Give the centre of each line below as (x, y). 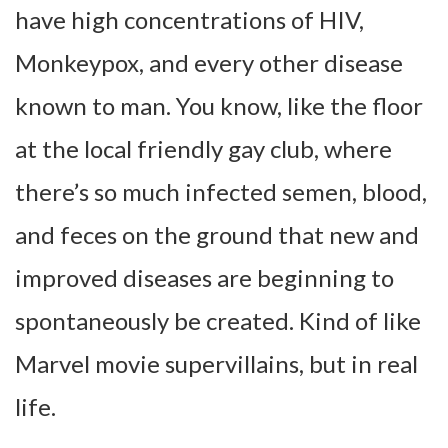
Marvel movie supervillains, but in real (216, 364)
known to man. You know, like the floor (219, 106)
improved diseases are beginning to (204, 278)
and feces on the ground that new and (217, 235)
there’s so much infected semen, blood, (221, 192)
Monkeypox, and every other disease (209, 63)
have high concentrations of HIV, (189, 20)
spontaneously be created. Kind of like (218, 321)
